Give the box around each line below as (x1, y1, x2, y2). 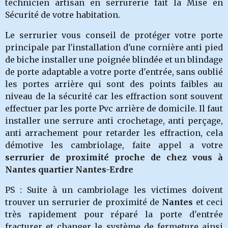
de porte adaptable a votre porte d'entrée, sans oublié (5, 67, 223, 77)
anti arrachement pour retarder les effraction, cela (5, 128, 223, 138)
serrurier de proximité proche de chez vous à (5, 152, 223, 162)
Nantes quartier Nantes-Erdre (5, 164, 133, 175)
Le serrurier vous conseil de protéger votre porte (5, 30, 223, 40)
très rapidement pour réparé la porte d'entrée (5, 209, 223, 219)
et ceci (193, 197, 223, 207)
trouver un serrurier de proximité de (5, 197, 162, 207)
